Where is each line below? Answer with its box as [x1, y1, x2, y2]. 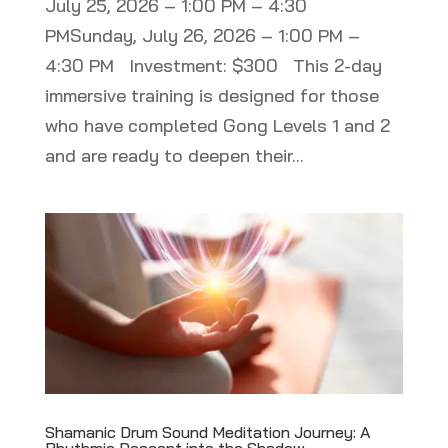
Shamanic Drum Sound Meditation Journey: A [44, 422, 371, 443]
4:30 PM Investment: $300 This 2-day [44, 54, 382, 78]
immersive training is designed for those [44, 84, 379, 108]
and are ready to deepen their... [44, 144, 304, 168]
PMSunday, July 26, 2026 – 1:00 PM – [44, 24, 360, 48]
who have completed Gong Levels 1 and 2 [44, 114, 390, 138]
